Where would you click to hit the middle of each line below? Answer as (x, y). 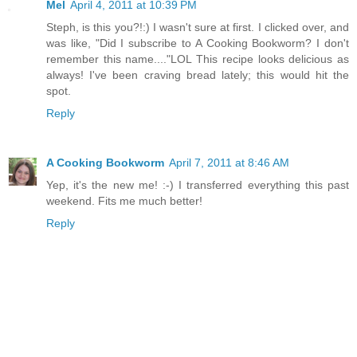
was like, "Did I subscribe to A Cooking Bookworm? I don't (198, 43)
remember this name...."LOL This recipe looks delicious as (198, 59)
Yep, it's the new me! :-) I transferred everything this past (198, 184)
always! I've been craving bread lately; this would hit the (198, 75)
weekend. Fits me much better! (124, 200)
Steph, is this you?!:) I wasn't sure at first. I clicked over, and (198, 27)
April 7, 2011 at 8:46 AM (229, 162)
